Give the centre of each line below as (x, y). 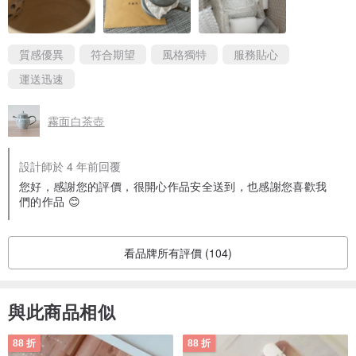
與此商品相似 (62, 312)
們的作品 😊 (50, 201)
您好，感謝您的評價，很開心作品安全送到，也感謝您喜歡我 (173, 186)
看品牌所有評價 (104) (178, 253)
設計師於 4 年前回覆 (70, 166)
